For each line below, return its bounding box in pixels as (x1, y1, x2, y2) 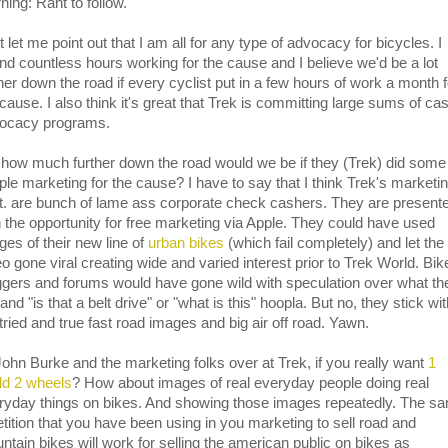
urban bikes (148, 235, 224, 251)
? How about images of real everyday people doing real (72, 375, 429, 391)
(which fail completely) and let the (224, 235, 444, 251)
